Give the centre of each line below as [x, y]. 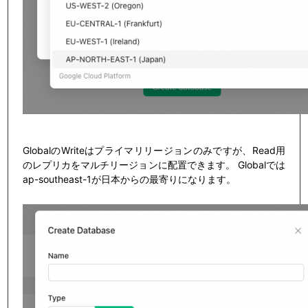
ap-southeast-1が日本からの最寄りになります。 [129, 179]
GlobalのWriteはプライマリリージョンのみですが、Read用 [154, 150]
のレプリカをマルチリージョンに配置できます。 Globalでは [154, 164]
